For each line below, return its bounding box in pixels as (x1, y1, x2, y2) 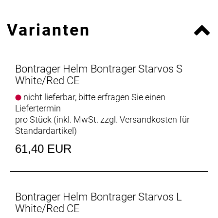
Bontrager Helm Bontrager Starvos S (15, 62, 182, 75)
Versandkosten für (120, 114, 190, 125)
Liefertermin (15, 103, 61, 113)
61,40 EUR (15, 142, 72, 155)
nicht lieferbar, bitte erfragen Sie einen (21, 91, 165, 102)
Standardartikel (15, 125, 74, 136)
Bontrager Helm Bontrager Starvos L (15, 190, 182, 203)
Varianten (7, 19, 91, 39)
